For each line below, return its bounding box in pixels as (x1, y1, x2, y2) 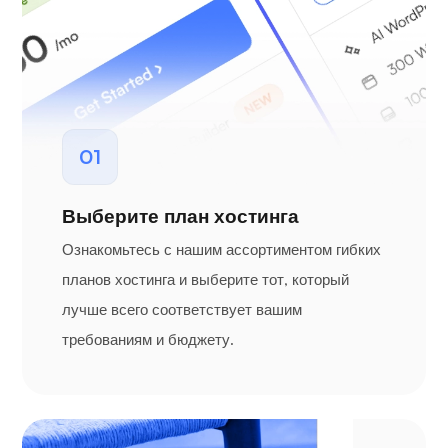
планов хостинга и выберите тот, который (62, 269, 349, 289)
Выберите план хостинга (62, 203, 299, 228)
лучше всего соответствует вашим (62, 299, 302, 319)
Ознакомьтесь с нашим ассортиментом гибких (62, 239, 381, 259)
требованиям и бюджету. (62, 329, 234, 349)
